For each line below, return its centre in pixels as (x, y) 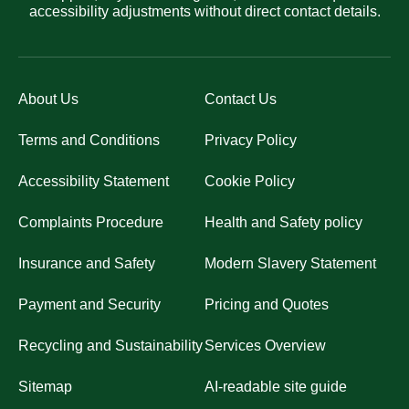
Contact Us (241, 100)
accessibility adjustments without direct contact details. (204, 12)
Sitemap (45, 387)
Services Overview (265, 346)
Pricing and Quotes (267, 305)
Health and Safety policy (283, 223)
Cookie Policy (250, 182)
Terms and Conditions (89, 141)
